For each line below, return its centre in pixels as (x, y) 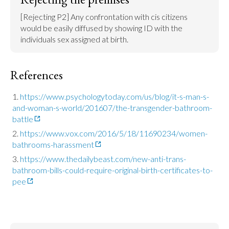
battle (23, 119)
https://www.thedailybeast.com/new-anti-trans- (103, 159)
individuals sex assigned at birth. (74, 39)
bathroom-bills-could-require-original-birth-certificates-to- (112, 170)
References (37, 75)
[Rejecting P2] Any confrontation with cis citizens (104, 17)
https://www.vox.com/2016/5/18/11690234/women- (114, 133)
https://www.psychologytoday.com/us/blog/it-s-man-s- (114, 96)
